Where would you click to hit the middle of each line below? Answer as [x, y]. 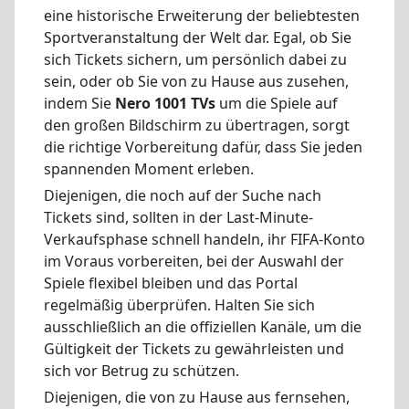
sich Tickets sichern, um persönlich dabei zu [195, 60]
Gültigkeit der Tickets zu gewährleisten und [194, 348]
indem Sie [79, 104]
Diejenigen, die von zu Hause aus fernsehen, [197, 397]
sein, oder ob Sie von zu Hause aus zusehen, [196, 82]
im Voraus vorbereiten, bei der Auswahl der [194, 261]
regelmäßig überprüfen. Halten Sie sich [179, 304]
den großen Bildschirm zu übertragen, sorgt [197, 126]
